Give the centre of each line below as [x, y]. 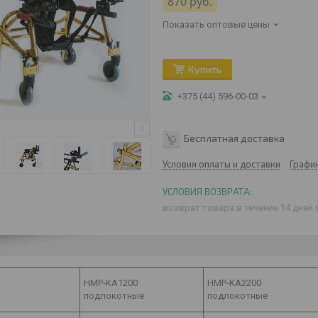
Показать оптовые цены [216, 24]
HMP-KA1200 [111, 283]
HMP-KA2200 [234, 283]
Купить [205, 69]
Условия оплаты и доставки [221, 164]
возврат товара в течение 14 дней [239, 207]
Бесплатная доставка [234, 138]
